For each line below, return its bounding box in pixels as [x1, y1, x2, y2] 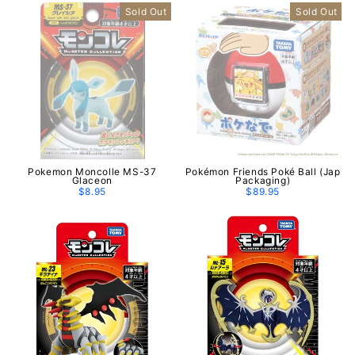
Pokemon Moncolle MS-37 [28, 166, 157, 177]
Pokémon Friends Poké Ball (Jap [185, 166, 341, 177]
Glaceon [71, 174, 113, 186]
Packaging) [235, 174, 291, 186]
